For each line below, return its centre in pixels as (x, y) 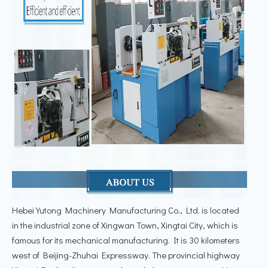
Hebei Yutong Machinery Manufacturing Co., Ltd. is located (126, 210)
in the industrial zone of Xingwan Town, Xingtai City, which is (125, 225)
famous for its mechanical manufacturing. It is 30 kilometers (126, 240)
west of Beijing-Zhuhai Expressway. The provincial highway (126, 255)
